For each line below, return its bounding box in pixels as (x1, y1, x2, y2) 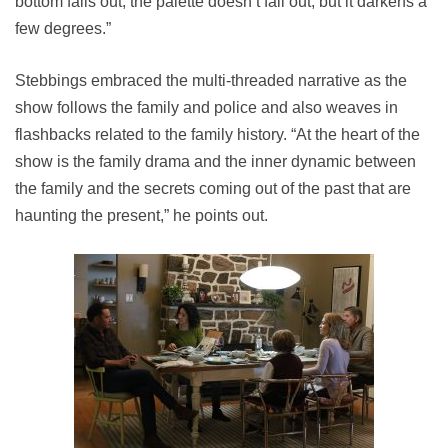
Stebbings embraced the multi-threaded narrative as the (15, 72, 407, 89)
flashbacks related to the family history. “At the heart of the (15, 126, 420, 143)
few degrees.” (15, 20, 111, 37)
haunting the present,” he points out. (15, 207, 268, 224)
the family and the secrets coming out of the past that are (15, 180, 411, 197)
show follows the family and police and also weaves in (15, 99, 398, 116)
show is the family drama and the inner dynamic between (15, 153, 416, 170)
